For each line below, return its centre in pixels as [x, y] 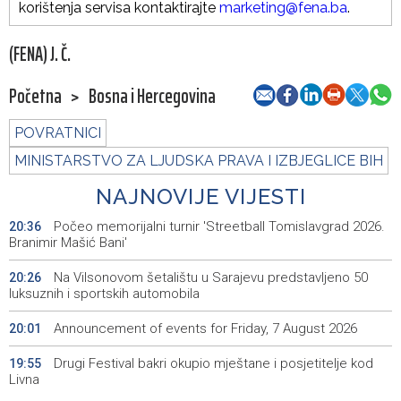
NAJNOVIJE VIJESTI [200, 197]
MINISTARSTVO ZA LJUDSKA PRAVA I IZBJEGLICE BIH [199, 161]
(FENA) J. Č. [40, 55]
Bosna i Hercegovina [152, 97]
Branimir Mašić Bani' [68, 243]
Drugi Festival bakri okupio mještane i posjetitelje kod [212, 364]
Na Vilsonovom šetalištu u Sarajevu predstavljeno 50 [209, 278]
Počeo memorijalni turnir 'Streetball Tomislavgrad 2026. [218, 227]
